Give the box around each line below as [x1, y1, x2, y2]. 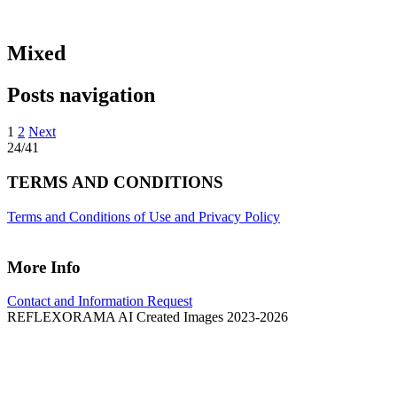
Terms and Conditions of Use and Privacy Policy [7, 208, 280, 224]
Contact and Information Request [7, 293, 192, 309]
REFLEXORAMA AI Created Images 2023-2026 [7, 309, 288, 325]
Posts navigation [7, 82, 155, 106]
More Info [7, 257, 81, 276]
